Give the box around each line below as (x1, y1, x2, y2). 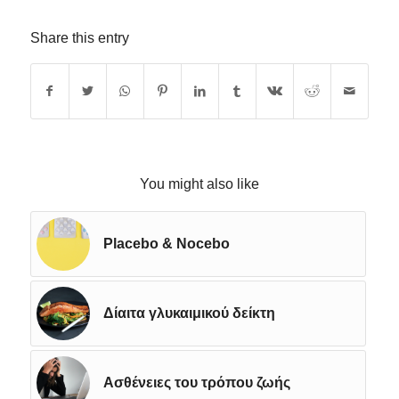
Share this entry (29, 29, 129, 45)
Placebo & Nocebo (102, 235, 230, 251)
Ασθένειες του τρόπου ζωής (102, 374, 290, 390)
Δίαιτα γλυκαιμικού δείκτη (102, 305, 275, 321)
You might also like (139, 175, 259, 191)
